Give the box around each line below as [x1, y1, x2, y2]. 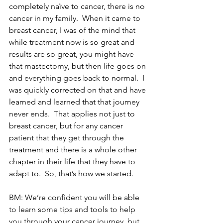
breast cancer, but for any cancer [9, 120, 125, 130]
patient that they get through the [9, 132, 126, 142]
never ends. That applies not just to [9, 109, 137, 118]
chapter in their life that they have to [9, 156, 137, 166]
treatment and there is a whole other [9, 144, 139, 154]
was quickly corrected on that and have [9, 85, 148, 95]
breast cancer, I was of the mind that [9, 25, 137, 35]
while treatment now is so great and [9, 37, 136, 47]
